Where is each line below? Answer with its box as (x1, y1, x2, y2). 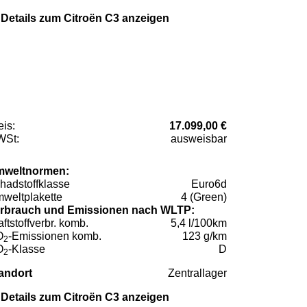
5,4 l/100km (171, 217, 227, 230)
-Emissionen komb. (8, 230, 101, 243)
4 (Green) (181, 191, 227, 204)
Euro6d (191, 178, 227, 191)
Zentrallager (168, 267, 227, 280)
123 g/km (182, 230, 227, 243)
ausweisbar (171, 133, 227, 145)
